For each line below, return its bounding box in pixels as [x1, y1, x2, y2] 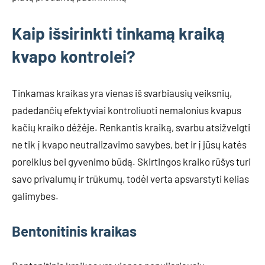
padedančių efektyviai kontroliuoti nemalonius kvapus [12, 104, 241, 116]
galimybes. [12, 189, 59, 202]
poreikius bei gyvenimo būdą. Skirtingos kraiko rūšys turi [12, 155, 251, 167]
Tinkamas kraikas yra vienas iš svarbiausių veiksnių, [12, 86, 232, 99]
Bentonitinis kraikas [12, 222, 137, 240]
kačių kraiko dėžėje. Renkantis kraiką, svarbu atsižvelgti [12, 121, 250, 133]
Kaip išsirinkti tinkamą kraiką [12, 22, 225, 43]
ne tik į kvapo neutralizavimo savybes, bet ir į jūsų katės [12, 138, 247, 150]
